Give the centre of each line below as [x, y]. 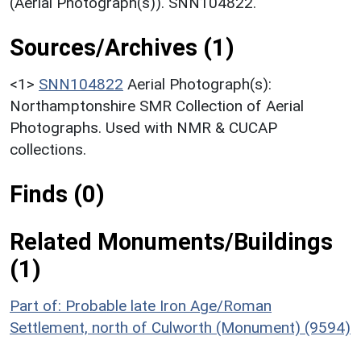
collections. [48, 149]
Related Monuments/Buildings [171, 241]
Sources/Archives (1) [122, 47]
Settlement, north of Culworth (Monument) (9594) [180, 327]
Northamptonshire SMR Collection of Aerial [157, 106]
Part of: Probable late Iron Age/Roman [141, 305]
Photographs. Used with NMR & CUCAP [143, 127]
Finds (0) [57, 194]
